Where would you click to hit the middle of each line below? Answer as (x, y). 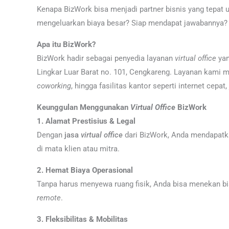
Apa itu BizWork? (66, 44)
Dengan (51, 135)
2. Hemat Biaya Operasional (85, 170)
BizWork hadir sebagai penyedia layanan (106, 58)
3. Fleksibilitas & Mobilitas (82, 219)
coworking (54, 86)
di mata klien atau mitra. (78, 149)
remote (49, 198)
